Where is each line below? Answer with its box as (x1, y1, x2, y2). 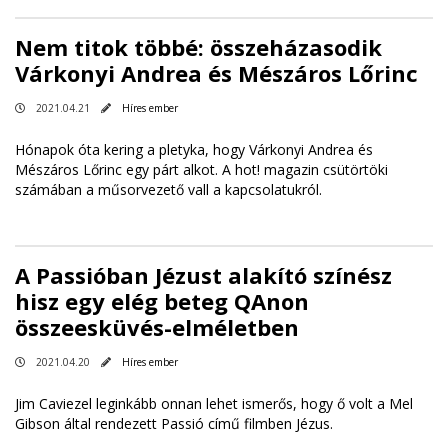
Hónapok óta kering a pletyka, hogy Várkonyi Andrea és (15, 140, 373, 160)
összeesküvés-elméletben (15, 312, 299, 343)
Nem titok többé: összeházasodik (15, 32, 382, 63)
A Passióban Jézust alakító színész (15, 260, 392, 291)
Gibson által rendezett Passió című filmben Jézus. (15, 414, 337, 434)
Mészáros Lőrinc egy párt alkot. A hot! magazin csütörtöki (15, 160, 388, 180)
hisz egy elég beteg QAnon (15, 286, 309, 317)
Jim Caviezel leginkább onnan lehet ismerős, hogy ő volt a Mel (15, 394, 413, 414)
